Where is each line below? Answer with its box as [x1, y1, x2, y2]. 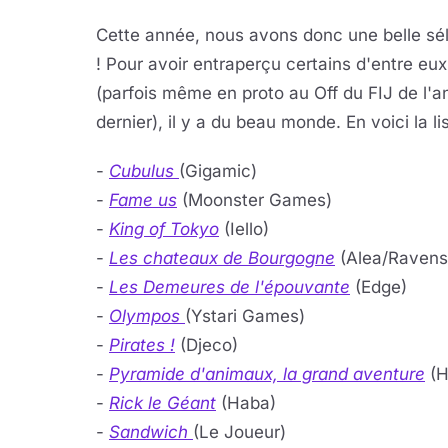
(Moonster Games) [177, 190, 332, 210]
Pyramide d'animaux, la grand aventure [109, 364, 425, 384]
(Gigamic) [179, 161, 257, 181]
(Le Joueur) [193, 422, 286, 442]
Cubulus [109, 161, 179, 181]
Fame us [109, 190, 177, 210]
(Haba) [216, 393, 276, 413]
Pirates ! [109, 335, 175, 355]
